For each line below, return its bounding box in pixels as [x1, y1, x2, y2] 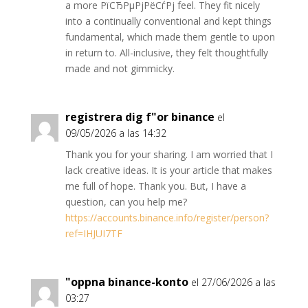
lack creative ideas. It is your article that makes [65, 164, 272, 177]
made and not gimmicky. [65, 62, 175, 75]
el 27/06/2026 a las [190, 276, 276, 289]
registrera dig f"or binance [65, 109, 214, 124]
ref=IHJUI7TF [65, 227, 122, 240]
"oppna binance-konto [65, 274, 188, 289]
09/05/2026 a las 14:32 [65, 126, 166, 140]
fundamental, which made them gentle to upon [65, 30, 275, 43]
